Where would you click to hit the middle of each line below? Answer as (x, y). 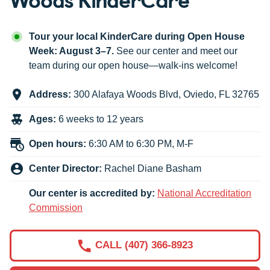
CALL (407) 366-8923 (144, 245)
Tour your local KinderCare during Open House (137, 37)
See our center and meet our (176, 51)
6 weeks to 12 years (100, 119)
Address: (50, 95)
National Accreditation (204, 193)
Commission (56, 208)
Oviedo (199, 95)
